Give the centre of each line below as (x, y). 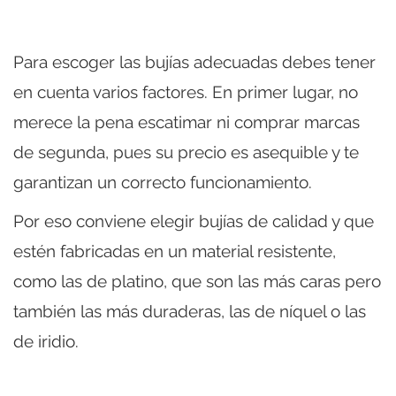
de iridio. (46, 341)
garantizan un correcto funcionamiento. (163, 182)
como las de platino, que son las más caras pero (197, 281)
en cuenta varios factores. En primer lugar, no (186, 91)
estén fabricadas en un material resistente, (175, 251)
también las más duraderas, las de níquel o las (190, 311)
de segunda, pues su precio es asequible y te (186, 152)
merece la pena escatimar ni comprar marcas (187, 122)
